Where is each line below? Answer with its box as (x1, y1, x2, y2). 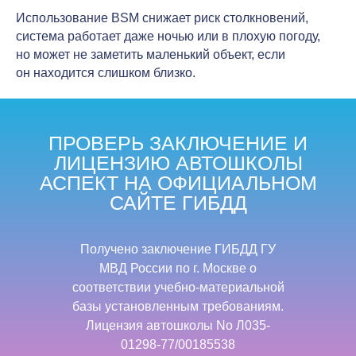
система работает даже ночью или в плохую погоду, (16, 29, 320, 43)
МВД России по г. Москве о (99, 261, 257, 275)
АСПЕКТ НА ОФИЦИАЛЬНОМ (39, 171, 317, 194)
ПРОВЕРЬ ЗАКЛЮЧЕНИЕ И (48, 131, 308, 154)
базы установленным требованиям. (72, 299, 284, 313)
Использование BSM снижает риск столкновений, (16, 10, 308, 25)
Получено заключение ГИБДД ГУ (80, 242, 276, 256)
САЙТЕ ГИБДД (109, 191, 247, 214)
